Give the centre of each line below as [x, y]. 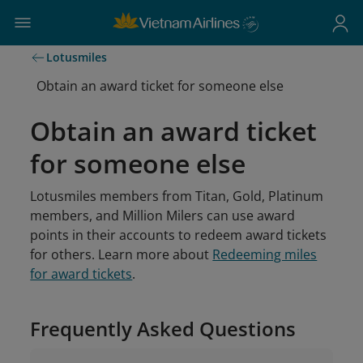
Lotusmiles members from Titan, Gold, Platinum [177, 196]
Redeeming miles [265, 254]
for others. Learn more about [122, 254]
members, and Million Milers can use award [163, 216]
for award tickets [81, 274]
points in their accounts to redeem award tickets [179, 235]
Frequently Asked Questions [163, 329]
